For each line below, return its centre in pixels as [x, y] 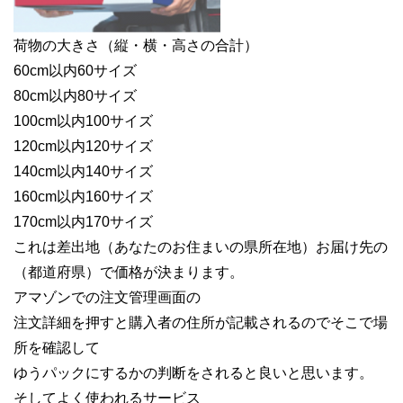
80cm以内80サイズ [75, 96]
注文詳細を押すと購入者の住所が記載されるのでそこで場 [201, 323]
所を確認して [57, 348]
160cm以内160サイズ [83, 197]
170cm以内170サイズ [83, 222]
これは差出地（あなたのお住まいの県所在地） [165, 247]
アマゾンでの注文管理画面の [107, 298]
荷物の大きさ [57, 46]
